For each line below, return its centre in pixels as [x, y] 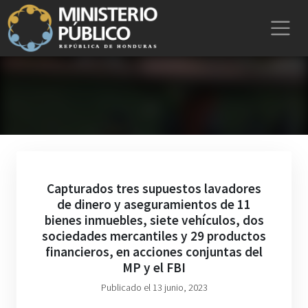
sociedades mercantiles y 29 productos [154, 236]
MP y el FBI [154, 267]
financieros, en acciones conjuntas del [154, 252]
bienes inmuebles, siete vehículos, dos [154, 220]
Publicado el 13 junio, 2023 [154, 287]
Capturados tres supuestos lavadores [154, 188]
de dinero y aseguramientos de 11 [154, 204]
